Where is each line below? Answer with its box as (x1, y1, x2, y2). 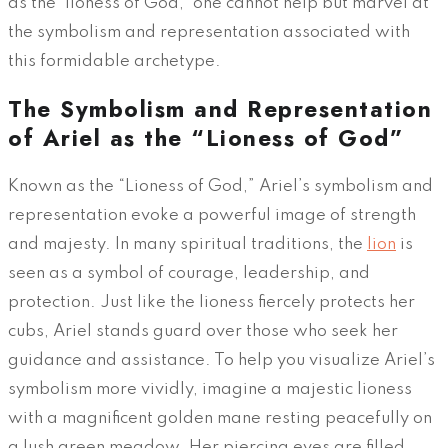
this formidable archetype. (8, 53, 221, 71)
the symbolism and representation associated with (8, 24, 410, 42)
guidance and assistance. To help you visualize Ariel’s (8, 351, 435, 369)
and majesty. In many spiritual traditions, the (8, 235, 367, 253)
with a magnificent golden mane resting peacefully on (8, 409, 432, 427)
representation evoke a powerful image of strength (8, 206, 416, 224)
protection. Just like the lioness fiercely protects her (8, 293, 415, 311)
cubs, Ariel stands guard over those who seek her (8, 322, 398, 340)
